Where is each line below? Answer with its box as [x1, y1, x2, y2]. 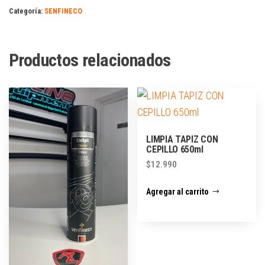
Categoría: [9, 6, 44, 15]
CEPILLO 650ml [146, 143, 203, 155]
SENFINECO [44, 6, 82, 15]
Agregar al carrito [146, 186, 209, 196]
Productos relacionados [9, 49, 171, 70]
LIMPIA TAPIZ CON [146, 133, 218, 145]
